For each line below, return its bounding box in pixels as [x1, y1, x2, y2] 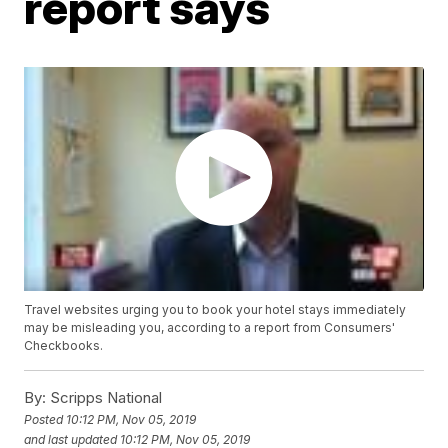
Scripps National [46, 388, 163, 408]
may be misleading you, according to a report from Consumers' [24, 320, 396, 336]
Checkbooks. [24, 338, 104, 354]
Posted [24, 411, 67, 427]
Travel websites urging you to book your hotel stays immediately [24, 302, 407, 318]
